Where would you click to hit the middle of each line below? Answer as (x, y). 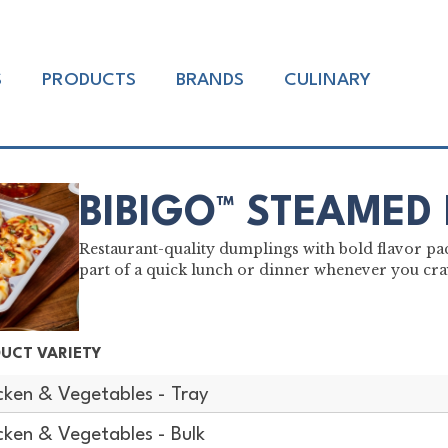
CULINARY (327, 80)
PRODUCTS (88, 80)
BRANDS (209, 80)
